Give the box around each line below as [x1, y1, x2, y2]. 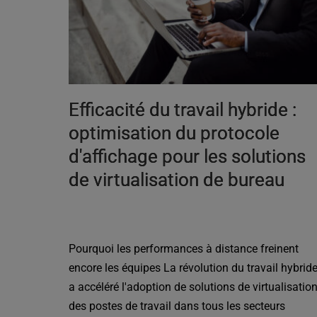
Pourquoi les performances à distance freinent [69, 242, 299, 256]
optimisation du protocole [69, 122, 280, 144]
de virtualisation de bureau [69, 169, 285, 191]
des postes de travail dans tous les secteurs [69, 299, 286, 313]
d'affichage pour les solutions [69, 146, 306, 168]
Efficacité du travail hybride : [69, 99, 297, 121]
